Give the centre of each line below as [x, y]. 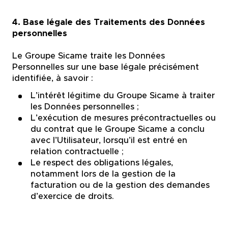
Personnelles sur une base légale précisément [105, 67]
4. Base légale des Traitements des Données [108, 22]
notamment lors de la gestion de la [103, 174]
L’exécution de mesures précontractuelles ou [123, 118]
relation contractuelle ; [77, 151]
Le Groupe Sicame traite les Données [88, 55]
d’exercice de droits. [72, 196]
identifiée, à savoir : [52, 78]
